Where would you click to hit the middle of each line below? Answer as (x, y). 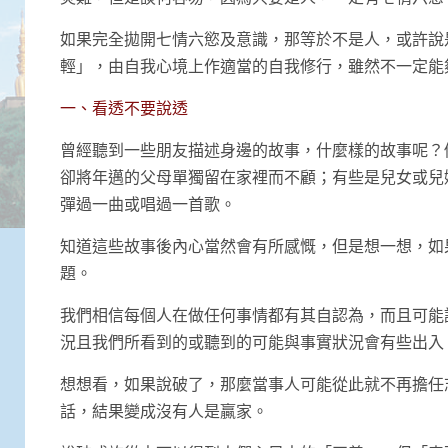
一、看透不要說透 (124, 107)
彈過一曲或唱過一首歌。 (148, 203)
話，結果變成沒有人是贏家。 (164, 410)
